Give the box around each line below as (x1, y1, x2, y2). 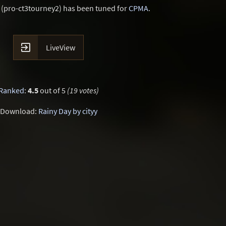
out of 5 (38, 85, 67, 95)
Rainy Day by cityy (38, 106, 97, 116)
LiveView (46, 42, 75, 52)
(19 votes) (67, 85, 99, 95)
